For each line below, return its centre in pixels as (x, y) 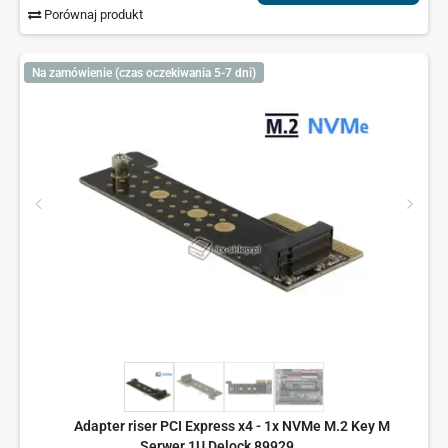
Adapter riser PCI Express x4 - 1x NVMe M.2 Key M (231, 426)
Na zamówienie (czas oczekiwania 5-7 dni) (143, 72)
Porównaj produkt (92, 15)
